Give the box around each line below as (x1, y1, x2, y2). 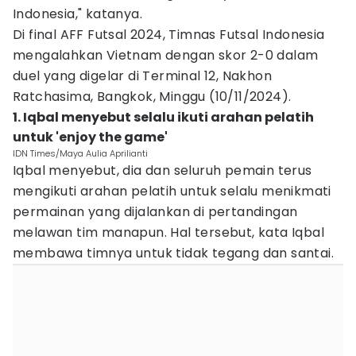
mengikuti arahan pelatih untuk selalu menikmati (13, 182, 331, 200)
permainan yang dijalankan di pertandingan (13, 203, 298, 221)
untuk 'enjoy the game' (13, 128, 168, 146)
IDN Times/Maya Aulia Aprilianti (13, 147, 148, 160)
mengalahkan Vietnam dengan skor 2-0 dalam (13, 46, 319, 64)
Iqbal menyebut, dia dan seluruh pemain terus (13, 161, 312, 180)
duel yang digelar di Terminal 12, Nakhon (13, 67, 272, 85)
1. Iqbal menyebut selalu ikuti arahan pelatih (13, 108, 314, 126)
